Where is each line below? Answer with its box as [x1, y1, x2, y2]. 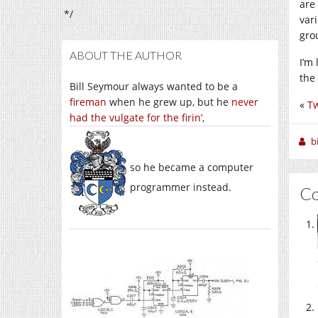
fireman [70, 95, 106, 109]
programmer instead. [130, 180, 231, 194]
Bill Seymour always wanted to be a [70, 79, 238, 93]
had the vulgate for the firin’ [70, 111, 202, 124]
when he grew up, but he [106, 95, 231, 109]
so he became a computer [130, 160, 253, 174]
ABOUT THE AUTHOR [70, 48, 182, 62]
